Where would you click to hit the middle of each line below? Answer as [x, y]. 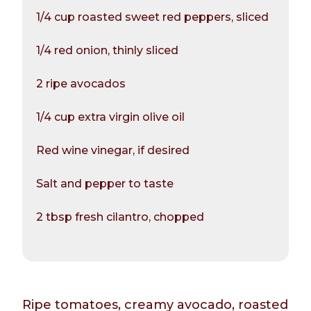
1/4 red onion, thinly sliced [107, 51]
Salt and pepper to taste [105, 184]
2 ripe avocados [81, 84]
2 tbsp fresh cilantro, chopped [120, 217]
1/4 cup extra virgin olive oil [110, 117]
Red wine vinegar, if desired [113, 151]
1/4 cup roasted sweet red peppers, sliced [152, 17]
